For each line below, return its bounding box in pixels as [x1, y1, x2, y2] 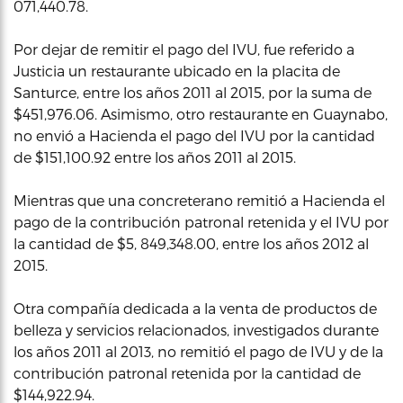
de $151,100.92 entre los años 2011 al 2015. [13, 148, 296, 166]
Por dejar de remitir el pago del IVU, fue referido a [13, 40, 354, 58]
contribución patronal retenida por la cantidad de [13, 364, 361, 381]
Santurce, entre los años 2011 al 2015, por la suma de [13, 84, 372, 101]
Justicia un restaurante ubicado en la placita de [13, 62, 340, 79]
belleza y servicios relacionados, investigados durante [13, 321, 379, 338]
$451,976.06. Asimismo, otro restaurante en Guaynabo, [13, 105, 388, 122]
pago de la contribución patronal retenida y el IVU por [13, 213, 389, 230]
